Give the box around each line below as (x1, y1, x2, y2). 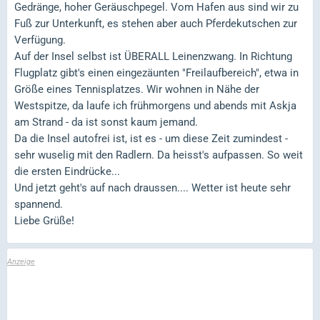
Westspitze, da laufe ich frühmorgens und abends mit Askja (14, 99, 296, 112)
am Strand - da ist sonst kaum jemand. (14, 115, 198, 129)
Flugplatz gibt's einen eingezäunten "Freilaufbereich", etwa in (14, 66, 299, 79)
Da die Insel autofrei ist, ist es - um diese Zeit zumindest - (14, 131, 288, 145)
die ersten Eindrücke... (14, 164, 120, 178)
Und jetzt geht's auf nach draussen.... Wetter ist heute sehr (14, 181, 291, 194)
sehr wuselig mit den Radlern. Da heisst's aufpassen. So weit (14, 148, 303, 161)
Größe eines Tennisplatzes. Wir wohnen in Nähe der (14, 82, 259, 96)
